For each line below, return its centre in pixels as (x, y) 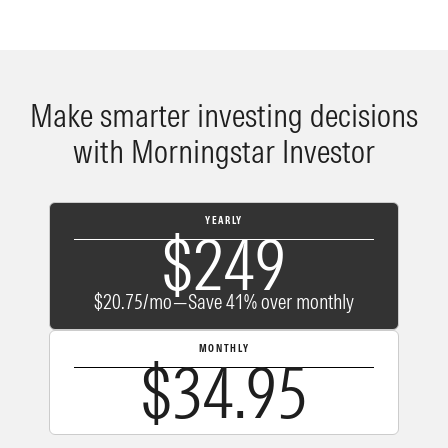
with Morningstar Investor (224, 152)
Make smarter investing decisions (224, 116)
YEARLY (224, 221)
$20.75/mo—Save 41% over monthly (224, 302)
